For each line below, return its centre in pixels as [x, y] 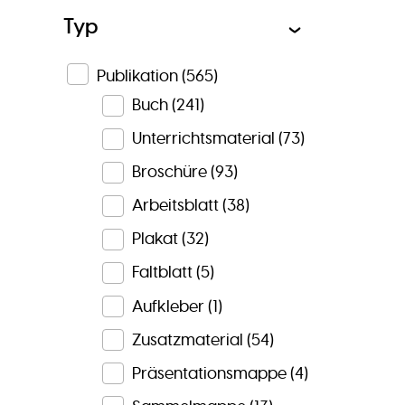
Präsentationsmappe [209, 373]
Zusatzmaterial [187, 339]
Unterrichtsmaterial [203, 139]
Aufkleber [168, 306]
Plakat [155, 239]
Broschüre [169, 172]
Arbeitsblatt [175, 206]
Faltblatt [162, 273]
